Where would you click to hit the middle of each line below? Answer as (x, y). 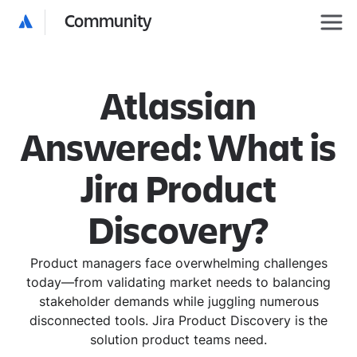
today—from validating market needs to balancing (178, 282)
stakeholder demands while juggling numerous (178, 301)
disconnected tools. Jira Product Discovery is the (178, 320)
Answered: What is (178, 149)
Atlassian (178, 108)
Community (108, 22)
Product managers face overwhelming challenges (178, 263)
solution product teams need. (178, 339)
